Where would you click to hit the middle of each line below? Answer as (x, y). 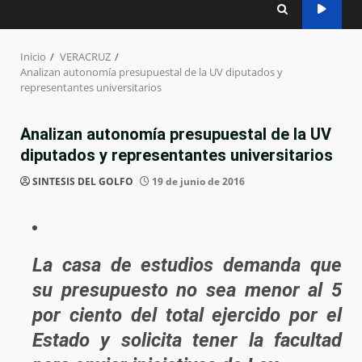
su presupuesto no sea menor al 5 (187, 290)
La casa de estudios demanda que (187, 265)
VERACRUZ (85, 57)
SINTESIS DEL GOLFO (83, 182)
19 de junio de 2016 (197, 182)
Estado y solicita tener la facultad (187, 341)
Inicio (33, 57)
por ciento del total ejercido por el (187, 316)
